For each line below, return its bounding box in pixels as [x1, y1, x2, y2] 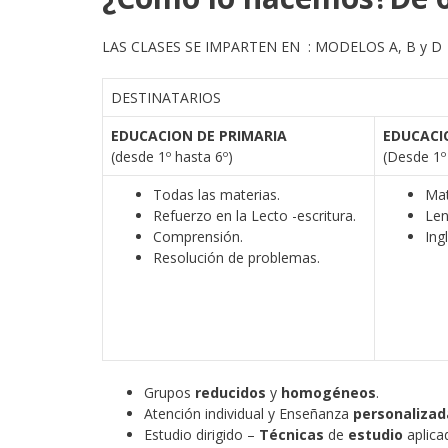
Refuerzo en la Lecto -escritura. [153, 206, 356, 225]
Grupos [144, 383, 195, 402]
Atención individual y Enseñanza [144, 404, 353, 423]
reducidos [195, 383, 266, 402]
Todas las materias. [153, 185, 280, 204]
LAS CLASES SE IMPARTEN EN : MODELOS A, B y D [102, 37, 442, 56]
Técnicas [259, 425, 324, 444]
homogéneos [281, 383, 376, 402]
